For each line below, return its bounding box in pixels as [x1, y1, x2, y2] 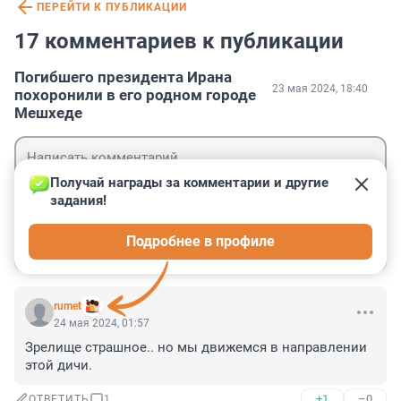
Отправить [291, 236, 363, 254]
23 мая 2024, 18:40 [272, 82, 368, 96]
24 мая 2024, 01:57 [54, 317, 149, 330]
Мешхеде [14, 104, 82, 123]
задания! [50, 192, 107, 209]
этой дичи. [25, 357, 92, 374]
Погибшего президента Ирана [14, 68, 232, 87]
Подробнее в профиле [126, 233, 275, 251]
